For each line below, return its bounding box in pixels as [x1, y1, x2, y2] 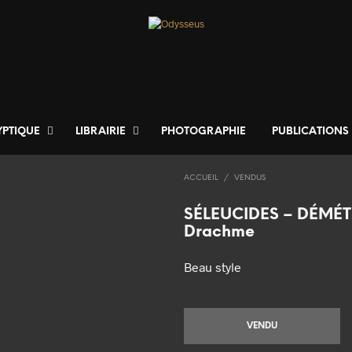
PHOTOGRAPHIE [161, 126, 246, 137]
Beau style [184, 259, 241, 275]
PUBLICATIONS [272, 126, 349, 137]
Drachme [184, 224, 255, 241]
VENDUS [234, 174, 266, 183]
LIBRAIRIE [75, 126, 126, 137]
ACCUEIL [184, 174, 218, 183]
